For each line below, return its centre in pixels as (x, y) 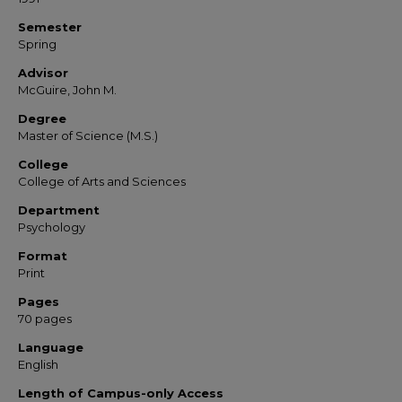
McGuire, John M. (67, 90)
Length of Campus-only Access (121, 393)
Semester (50, 27)
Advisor (43, 73)
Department (59, 210)
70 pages (45, 319)
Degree (42, 118)
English (38, 364)
